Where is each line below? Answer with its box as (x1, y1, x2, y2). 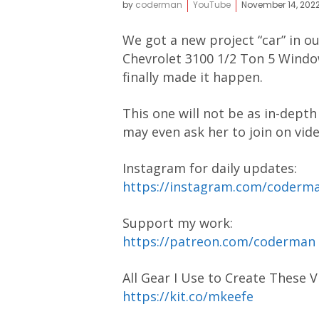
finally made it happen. (122, 68, 263, 85)
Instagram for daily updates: (122, 159, 297, 177)
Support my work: (122, 214, 233, 231)
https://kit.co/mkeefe (122, 288, 253, 305)
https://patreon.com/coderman (122, 233, 315, 250)
